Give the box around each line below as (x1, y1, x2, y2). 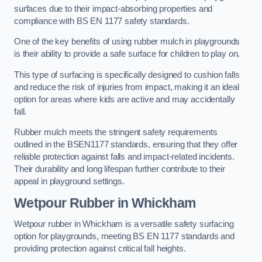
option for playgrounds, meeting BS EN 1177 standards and (14, 231, 235, 241)
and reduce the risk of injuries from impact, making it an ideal (14, 82, 239, 92)
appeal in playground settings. (14, 177, 125, 187)
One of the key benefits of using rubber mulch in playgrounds (14, 37, 240, 47)
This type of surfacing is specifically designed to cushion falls (14, 70, 240, 80)
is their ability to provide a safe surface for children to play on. (14, 49, 243, 59)
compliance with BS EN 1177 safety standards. (14, 16, 189, 26)
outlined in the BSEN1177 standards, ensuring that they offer (14, 140, 238, 150)
